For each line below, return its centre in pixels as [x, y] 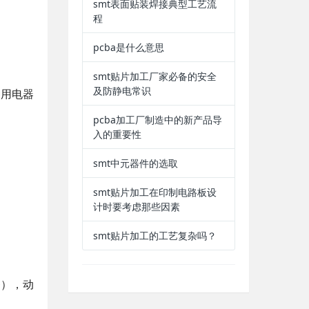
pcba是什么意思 [128, 47]
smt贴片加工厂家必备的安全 [154, 76]
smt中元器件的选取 [135, 163]
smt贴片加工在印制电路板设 [154, 192]
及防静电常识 [122, 91]
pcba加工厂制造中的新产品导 [157, 120]
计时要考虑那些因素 [136, 207]
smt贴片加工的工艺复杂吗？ [154, 236]
